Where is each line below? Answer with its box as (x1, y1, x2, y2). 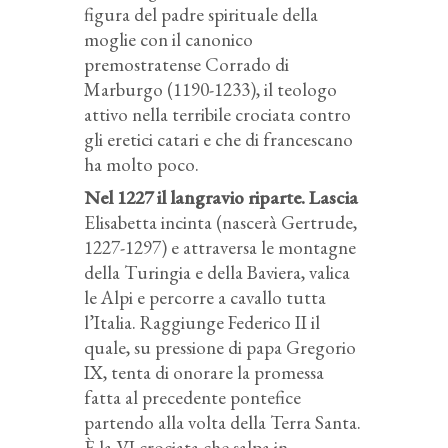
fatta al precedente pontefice (84, 385, 301, 411)
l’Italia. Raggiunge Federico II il (84, 310, 320, 336)
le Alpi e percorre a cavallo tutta (84, 285, 326, 311)
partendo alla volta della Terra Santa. (84, 410, 361, 436)
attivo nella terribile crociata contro (84, 102, 351, 128)
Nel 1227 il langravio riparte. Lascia (84, 185, 358, 211)
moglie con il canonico (84, 27, 253, 53)
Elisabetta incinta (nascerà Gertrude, (84, 210, 357, 236)
